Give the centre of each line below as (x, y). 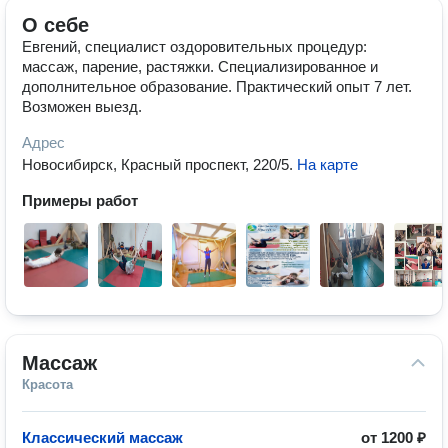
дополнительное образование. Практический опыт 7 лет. (217, 86)
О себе (55, 25)
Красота (47, 384)
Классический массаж (102, 437)
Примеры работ (80, 200)
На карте (327, 164)
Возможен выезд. (82, 106)
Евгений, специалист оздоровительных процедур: (194, 46)
